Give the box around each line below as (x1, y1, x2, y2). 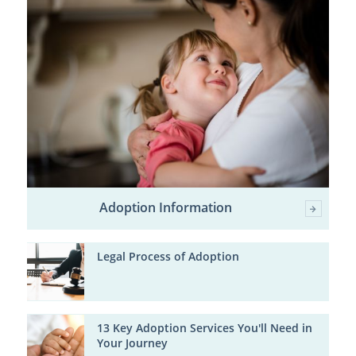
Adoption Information (99, 199, 233, 217)
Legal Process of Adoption (96, 249, 239, 265)
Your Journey (96, 335, 168, 350)
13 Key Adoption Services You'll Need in (96, 319, 312, 335)
